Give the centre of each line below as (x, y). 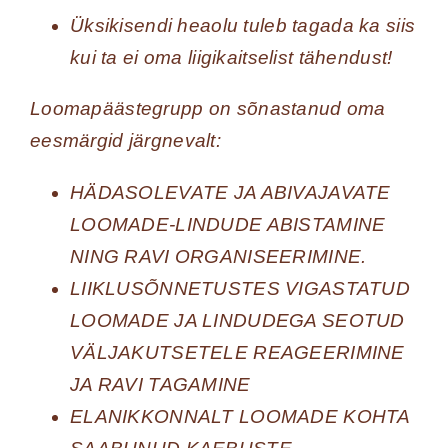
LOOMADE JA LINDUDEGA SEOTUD (237, 321)
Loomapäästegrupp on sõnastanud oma (207, 109)
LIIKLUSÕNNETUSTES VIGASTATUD (239, 289)
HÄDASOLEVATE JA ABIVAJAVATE (230, 193)
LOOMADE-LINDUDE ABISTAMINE (227, 225)
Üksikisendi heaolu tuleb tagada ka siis (242, 26)
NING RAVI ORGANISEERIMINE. (218, 257)
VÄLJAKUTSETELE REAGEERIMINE (237, 353)
